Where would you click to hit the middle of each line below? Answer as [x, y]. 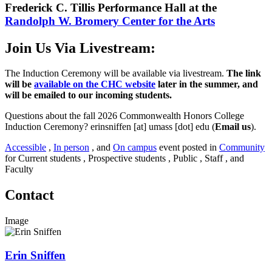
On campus [135, 148]
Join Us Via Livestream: [82, 48]
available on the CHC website [95, 84]
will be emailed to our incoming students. [88, 95]
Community [242, 148]
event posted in [188, 148]
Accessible [25, 148]
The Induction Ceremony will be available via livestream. [116, 73]
